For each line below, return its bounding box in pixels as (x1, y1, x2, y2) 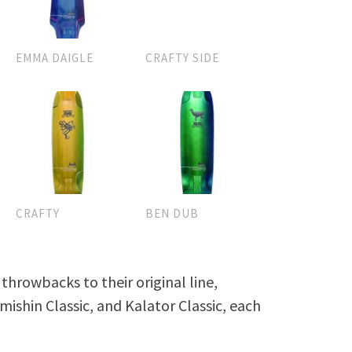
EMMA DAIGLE (16, 49, 94, 65)
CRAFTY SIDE (145, 49, 219, 65)
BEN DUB (145, 206, 199, 222)
